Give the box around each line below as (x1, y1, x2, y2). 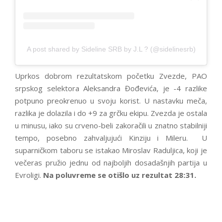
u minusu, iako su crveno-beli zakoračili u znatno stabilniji (15, 120, 207, 130)
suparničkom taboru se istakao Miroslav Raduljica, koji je (15, 145, 207, 155)
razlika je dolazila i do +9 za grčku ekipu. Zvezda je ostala (15, 108, 207, 118)
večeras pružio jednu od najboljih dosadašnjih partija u (15, 157, 207, 167)
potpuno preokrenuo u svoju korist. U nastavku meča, (15, 95, 207, 106)
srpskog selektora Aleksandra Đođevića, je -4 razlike (15, 83, 207, 93)
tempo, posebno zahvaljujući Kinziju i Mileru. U (15, 132, 207, 143)
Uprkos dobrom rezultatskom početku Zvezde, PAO (15, 70, 207, 81)
